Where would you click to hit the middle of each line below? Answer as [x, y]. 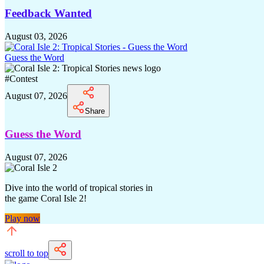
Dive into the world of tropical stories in [79, 188]
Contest [24, 78]
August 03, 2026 [36, 36]
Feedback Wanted [48, 13]
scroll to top [27, 253]
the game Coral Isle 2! [46, 198]
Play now [22, 218]
